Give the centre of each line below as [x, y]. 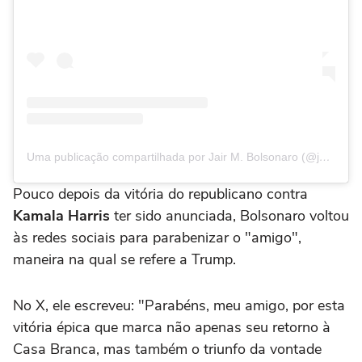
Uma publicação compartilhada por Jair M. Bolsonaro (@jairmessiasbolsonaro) [325, 156]
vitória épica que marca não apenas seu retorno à [172, 327]
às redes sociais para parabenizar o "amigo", [157, 237]
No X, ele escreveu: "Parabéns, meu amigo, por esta [179, 305]
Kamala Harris [63, 215]
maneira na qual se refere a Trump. [124, 259]
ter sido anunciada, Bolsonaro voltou [232, 215]
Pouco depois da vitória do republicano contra [160, 194]
